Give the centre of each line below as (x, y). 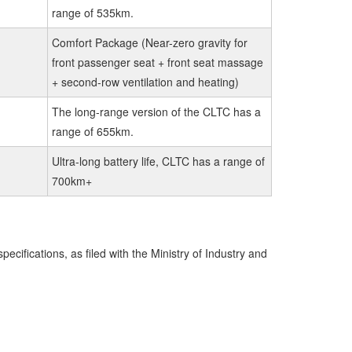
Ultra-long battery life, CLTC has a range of (158, 161)
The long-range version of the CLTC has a (156, 112)
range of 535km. (93, 13)
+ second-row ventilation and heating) (145, 82)
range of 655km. (93, 131)
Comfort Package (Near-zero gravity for (150, 42)
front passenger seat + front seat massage (158, 62)
